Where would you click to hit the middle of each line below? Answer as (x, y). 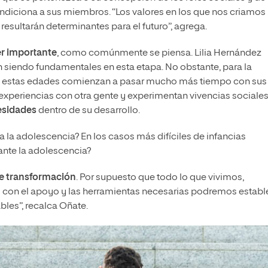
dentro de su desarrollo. (88, 111)
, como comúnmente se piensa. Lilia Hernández (159, 54)
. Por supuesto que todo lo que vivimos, (160, 178)
